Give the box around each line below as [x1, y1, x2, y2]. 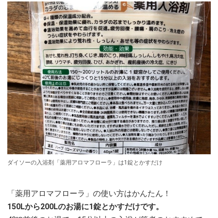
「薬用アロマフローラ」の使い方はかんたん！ [7, 188, 171, 198]
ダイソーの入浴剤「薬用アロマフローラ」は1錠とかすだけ [7, 159, 163, 166]
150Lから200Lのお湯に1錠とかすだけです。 [7, 201, 163, 211]
